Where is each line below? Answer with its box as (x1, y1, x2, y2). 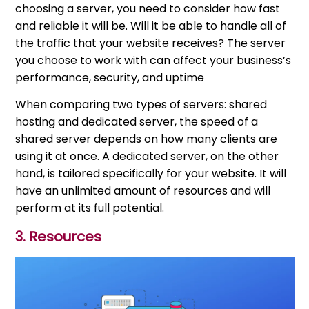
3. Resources (15, 226, 102, 246)
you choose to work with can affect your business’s (15, 52, 292, 68)
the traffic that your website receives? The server (15, 34, 286, 51)
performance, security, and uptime (15, 69, 205, 86)
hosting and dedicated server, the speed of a (15, 113, 259, 130)
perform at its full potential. (15, 199, 165, 216)
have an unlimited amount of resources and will (15, 182, 271, 199)
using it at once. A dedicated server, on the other (15, 148, 279, 164)
